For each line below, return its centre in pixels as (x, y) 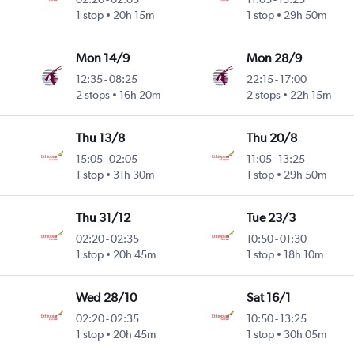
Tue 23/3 (271, 218)
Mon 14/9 (103, 58)
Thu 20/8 (271, 138)
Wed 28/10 (107, 298)
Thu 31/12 (104, 218)
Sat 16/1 (268, 298)
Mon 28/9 (274, 58)
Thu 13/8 (101, 138)
